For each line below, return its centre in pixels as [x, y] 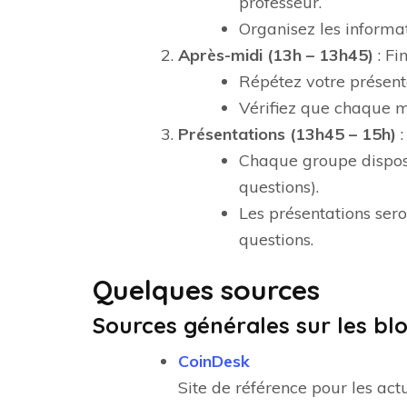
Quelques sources [206, 290]
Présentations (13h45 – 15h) [287, 134]
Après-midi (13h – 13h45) [276, 55]
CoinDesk [214, 361]
